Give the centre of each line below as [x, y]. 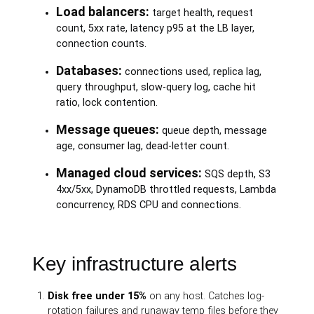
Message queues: [107, 129]
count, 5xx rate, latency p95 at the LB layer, [155, 28]
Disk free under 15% [97, 296]
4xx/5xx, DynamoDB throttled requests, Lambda [166, 190]
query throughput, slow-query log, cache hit [156, 87]
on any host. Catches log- [206, 296]
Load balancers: [102, 12]
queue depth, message [213, 131]
